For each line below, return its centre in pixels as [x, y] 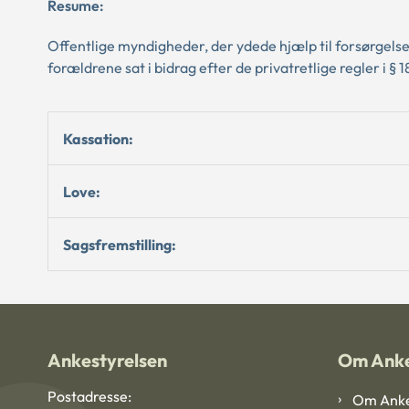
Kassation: [98, 138]
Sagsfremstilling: [120, 244]
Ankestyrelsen [107, 360]
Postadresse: [89, 397]
